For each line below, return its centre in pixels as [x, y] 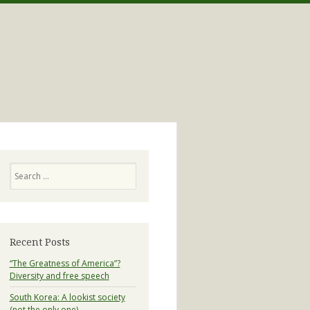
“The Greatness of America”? [65, 263]
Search [22, 168]
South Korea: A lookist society [67, 297]
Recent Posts [39, 242]
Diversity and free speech [59, 275]
